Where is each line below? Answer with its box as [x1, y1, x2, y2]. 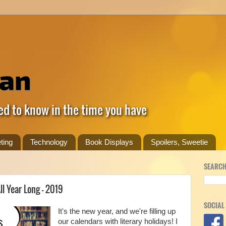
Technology [30, 138, 68, 147]
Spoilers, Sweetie [150, 138, 208, 147]
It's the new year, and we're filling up [58, 207, 176, 215]
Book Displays [85, 138, 133, 147]
